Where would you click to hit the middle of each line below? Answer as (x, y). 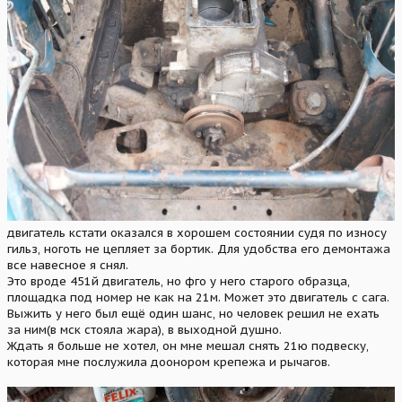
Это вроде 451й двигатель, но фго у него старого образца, (179, 282)
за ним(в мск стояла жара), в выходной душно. (144, 330)
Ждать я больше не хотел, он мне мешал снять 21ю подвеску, (188, 346)
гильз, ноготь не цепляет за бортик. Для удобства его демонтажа (199, 249)
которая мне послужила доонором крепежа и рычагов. (169, 363)
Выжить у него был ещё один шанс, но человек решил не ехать (193, 314)
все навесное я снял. (68, 266)
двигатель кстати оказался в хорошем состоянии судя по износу (197, 233)
